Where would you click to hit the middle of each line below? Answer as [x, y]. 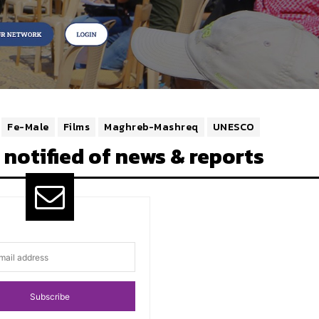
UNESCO [233, 127]
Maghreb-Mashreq [151, 127]
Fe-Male [28, 127]
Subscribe [50, 296]
